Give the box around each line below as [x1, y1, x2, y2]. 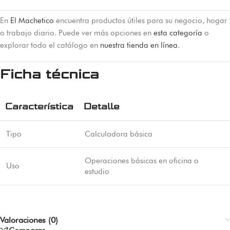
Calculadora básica [85, 129, 152, 139]
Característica [5, 101, 73, 112]
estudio [85, 166, 109, 176]
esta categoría [154, 28, 202, 37]
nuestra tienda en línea [100, 41, 178, 50]
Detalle [84, 101, 120, 112]
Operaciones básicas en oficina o [85, 156, 199, 165]
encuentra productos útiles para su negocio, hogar [54, 16, 227, 25]
